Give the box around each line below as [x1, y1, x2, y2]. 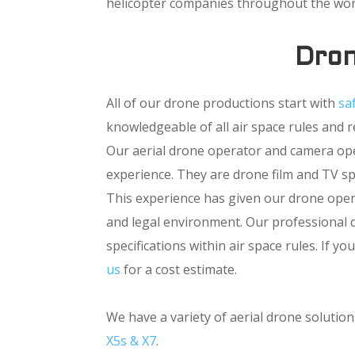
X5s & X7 [106, 331, 157, 349]
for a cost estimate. [120, 261, 238, 278]
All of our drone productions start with [106, 94, 339, 112]
